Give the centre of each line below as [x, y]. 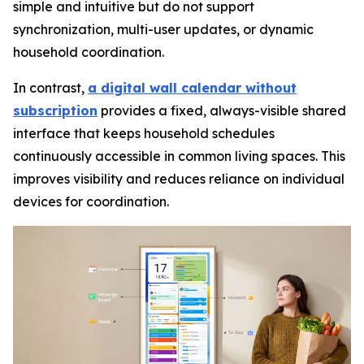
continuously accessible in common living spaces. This [179, 156]
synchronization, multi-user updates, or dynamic [163, 29]
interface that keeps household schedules [144, 133]
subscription [55, 110]
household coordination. [89, 52]
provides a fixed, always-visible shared [222, 110]
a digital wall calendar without [192, 87]
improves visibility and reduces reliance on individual [179, 178]
